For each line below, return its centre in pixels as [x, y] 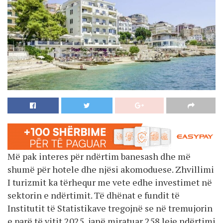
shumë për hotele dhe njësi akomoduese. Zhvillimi [111, 169]
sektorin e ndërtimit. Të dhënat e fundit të [94, 195]
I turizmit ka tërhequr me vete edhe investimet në [110, 182]
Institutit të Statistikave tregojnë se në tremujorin [110, 208]
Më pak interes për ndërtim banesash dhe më [99, 156]
